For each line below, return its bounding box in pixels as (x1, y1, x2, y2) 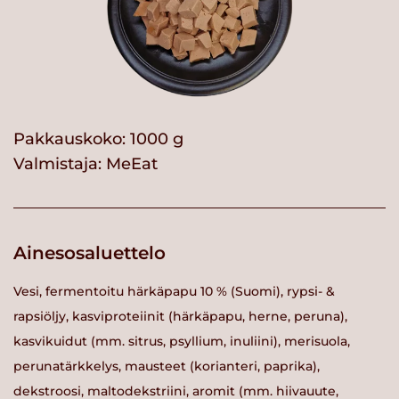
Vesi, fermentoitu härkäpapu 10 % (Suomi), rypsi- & (13, 282, 335, 299)
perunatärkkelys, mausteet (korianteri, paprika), (13, 357, 320, 374)
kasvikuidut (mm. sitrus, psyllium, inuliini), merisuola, (13, 332, 350, 349)
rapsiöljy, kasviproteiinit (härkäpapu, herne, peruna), (13, 307, 347, 324)
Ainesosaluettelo (13, 242, 166, 265)
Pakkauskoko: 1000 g (13, 129, 183, 150)
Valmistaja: (13, 154, 106, 175)
